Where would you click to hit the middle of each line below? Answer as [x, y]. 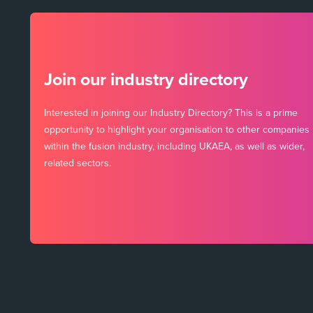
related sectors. [78, 163]
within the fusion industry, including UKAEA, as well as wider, [174, 147]
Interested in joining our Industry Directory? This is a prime [171, 113]
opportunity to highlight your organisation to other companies [177, 130]
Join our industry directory [146, 80]
